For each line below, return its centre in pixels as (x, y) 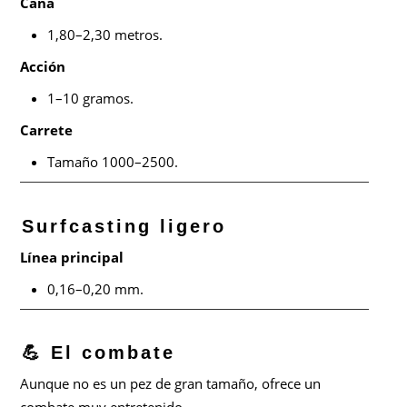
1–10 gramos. (91, 98)
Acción (43, 66)
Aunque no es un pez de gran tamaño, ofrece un (171, 384)
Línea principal (72, 257)
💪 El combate (99, 353)
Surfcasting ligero (124, 226)
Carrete (47, 129)
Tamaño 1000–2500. (113, 161)
